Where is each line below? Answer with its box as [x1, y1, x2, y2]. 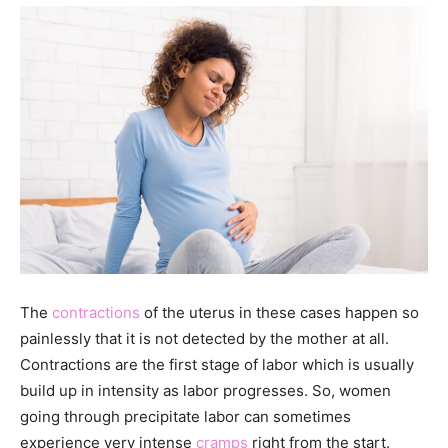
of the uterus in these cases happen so [140, 302, 419, 322]
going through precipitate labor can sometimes [20, 406, 351, 426]
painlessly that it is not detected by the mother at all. [20, 328, 389, 348]
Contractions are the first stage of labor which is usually [20, 354, 414, 374]
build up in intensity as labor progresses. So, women [20, 380, 391, 400]
